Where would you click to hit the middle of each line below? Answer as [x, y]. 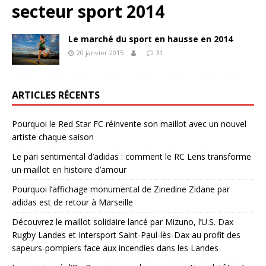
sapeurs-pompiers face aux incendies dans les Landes [115, 248]
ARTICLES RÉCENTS [56, 95]
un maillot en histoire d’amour [69, 169]
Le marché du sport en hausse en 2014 [151, 39]
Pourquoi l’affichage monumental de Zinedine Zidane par [121, 189]
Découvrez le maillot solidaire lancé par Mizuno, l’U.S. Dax [123, 221]
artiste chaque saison [53, 137]
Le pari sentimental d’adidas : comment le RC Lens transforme [132, 156]
